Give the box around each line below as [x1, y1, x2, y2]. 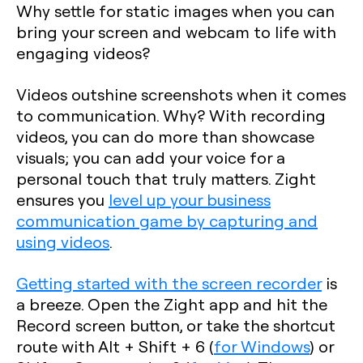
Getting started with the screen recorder [16, 272, 322, 293]
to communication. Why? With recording [16, 105, 326, 126]
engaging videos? [16, 42, 150, 63]
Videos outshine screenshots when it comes [16, 83, 346, 105]
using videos [16, 231, 109, 252]
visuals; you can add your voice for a [16, 147, 285, 168]
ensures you [16, 189, 109, 210]
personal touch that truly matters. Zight [16, 168, 316, 189]
